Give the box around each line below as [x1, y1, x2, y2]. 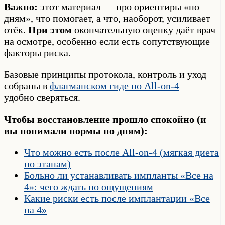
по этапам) [24, 158, 71, 169]
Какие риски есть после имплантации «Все [24, 192, 210, 204]
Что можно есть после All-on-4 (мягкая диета [24, 146, 219, 158]
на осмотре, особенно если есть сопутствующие [4, 35, 210, 47]
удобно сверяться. [4, 91, 80, 103]
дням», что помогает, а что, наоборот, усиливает [4, 12, 210, 24]
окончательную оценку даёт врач [72, 24, 215, 35]
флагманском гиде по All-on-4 [50, 80, 179, 91]
